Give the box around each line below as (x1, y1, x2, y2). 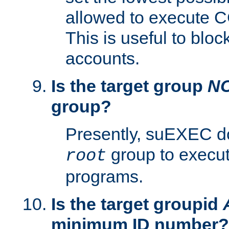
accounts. (65, 49, 140, 68)
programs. (65, 167, 143, 187)
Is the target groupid (51, 194, 223, 214)
